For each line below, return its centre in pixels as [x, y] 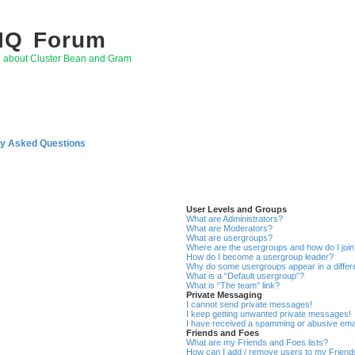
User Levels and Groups [237, 209]
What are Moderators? [230, 228]
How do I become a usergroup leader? [260, 256]
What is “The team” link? [233, 285]
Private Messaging [225, 294]
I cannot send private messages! [250, 304]
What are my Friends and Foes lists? [258, 342]
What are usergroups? [230, 237]
